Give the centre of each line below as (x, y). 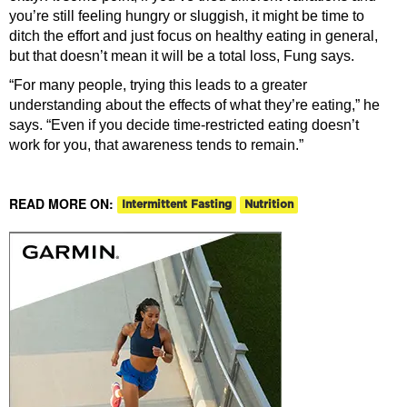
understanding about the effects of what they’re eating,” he (194, 104)
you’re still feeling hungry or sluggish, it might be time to (187, 15)
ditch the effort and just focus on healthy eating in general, (194, 35)
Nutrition (269, 205)
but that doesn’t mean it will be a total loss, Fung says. (182, 55)
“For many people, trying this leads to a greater (158, 84)
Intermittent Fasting (177, 205)
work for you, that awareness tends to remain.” (156, 144)
